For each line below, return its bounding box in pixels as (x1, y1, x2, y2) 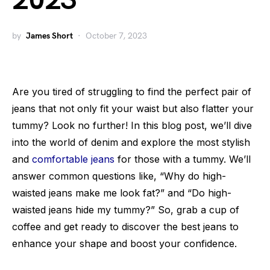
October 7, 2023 (86, 31, 147, 41)
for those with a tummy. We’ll (115, 153, 251, 165)
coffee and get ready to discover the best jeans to (12, 221, 239, 233)
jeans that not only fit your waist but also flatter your (12, 102, 254, 115)
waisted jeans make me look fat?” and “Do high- (12, 187, 231, 199)
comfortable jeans (32, 153, 115, 165)
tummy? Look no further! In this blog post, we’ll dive (12, 119, 252, 131)
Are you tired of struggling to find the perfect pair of (12, 86, 251, 98)
